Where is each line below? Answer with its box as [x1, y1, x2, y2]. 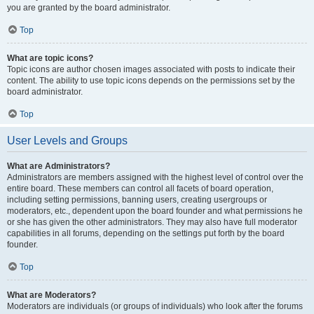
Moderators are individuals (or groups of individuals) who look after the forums [7, 301, 303, 311]
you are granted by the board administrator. [7, 3, 170, 13]
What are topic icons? [7, 53, 93, 63]
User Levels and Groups [7, 135, 128, 146]
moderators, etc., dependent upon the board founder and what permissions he [7, 206, 303, 216]
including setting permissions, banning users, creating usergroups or [7, 195, 267, 205]
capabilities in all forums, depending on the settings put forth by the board [7, 228, 285, 238]
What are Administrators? [7, 161, 110, 171]
